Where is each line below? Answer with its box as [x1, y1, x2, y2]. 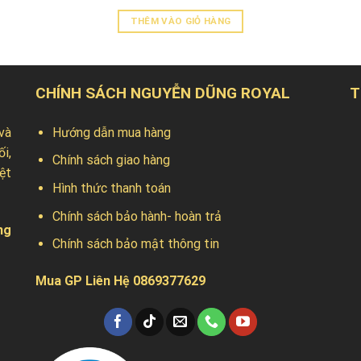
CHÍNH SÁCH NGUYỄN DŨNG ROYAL [35, 83, 290, 102]
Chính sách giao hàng [52, 152, 170, 168]
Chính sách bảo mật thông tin [52, 236, 219, 252]
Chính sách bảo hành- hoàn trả [52, 208, 222, 224]
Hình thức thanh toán [52, 180, 171, 196]
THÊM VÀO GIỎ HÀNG [130, 15, 231, 27]
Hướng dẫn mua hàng [52, 124, 171, 140]
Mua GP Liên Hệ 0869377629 [35, 272, 205, 288]
